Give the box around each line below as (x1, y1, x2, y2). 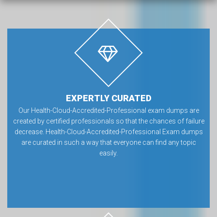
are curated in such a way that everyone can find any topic (21, 139, 196, 146)
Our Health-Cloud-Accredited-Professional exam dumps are (18, 107, 199, 114)
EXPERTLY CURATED (65, 93, 152, 103)
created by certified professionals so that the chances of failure (13, 117, 204, 125)
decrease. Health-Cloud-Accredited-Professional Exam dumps (14, 128, 203, 136)
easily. (99, 149, 118, 157)
